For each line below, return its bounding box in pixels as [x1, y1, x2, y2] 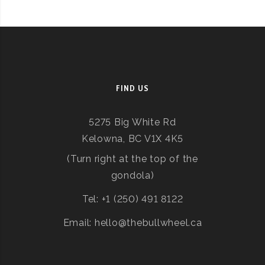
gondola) [111, 170, 154, 181]
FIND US [116, 83, 149, 93]
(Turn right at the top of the [67, 153, 198, 164]
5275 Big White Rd [89, 117, 176, 128]
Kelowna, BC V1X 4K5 [81, 133, 184, 144]
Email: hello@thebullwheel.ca [63, 217, 202, 228]
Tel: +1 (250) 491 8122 [82, 193, 183, 205]
